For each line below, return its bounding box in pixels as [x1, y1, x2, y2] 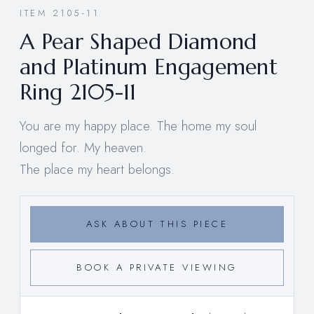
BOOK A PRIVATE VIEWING [76, 260, 238, 274]
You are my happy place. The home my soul [20, 116, 257, 135]
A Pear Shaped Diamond [20, 27, 257, 55]
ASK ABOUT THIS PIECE [86, 217, 228, 231]
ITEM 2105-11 [20, 6, 100, 20]
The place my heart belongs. [20, 159, 175, 179]
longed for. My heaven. [20, 137, 146, 157]
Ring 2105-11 [20, 78, 137, 106]
